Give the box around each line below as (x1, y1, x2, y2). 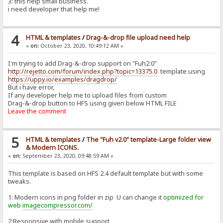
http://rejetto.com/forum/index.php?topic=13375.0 (8, 67, 158, 76)
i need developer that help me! (8, 5, 100, 14)
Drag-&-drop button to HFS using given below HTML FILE (8, 99, 177, 108)
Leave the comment (8, 107, 67, 116)
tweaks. (8, 177, 31, 186)
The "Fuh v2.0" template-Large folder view (86, 135, 211, 144)
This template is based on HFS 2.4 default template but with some (8, 169, 204, 178)
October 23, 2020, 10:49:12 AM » (38, 42, 123, 50)
